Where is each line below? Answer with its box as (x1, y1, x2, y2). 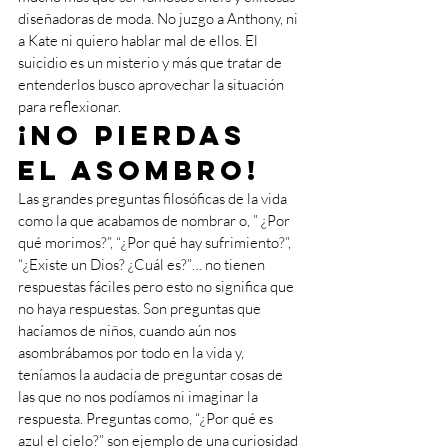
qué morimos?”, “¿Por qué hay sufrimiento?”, (18, 233, 294, 252)
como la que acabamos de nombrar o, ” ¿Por (18, 211, 293, 230)
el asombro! (18, 153, 260, 187)
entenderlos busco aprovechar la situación (18, 75, 287, 94)
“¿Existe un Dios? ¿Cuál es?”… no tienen (18, 255, 268, 274)
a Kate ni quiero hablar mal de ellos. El (18, 31, 261, 50)
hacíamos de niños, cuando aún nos (18, 321, 239, 340)
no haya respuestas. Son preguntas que (18, 299, 264, 318)
